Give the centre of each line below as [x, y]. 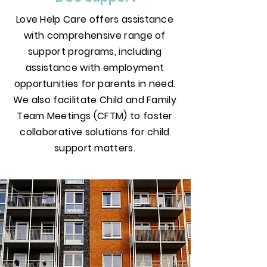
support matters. [95, 148]
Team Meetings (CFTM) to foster [95, 116]
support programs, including [95, 52]
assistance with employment [95, 68]
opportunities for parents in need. [95, 84]
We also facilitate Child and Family [95, 100]
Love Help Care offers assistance [95, 19]
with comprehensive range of [95, 35]
